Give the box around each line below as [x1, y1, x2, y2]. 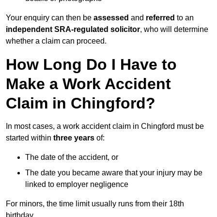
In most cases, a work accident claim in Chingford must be [6, 122, 204, 131]
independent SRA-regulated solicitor [6, 25, 140, 34]
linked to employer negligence [25, 180, 128, 189]
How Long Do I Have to [6, 56, 177, 74]
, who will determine [140, 25, 208, 34]
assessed [93, 14, 131, 22]
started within [6, 134, 53, 142]
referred [144, 14, 175, 22]
